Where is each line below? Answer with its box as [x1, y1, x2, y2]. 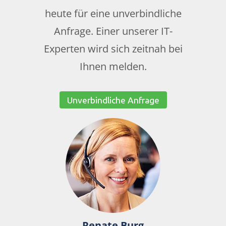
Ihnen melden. [79, 60, 147, 74]
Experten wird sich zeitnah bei [43, 42, 183, 56]
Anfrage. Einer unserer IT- [53, 24, 173, 38]
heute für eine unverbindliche [44, 7, 182, 21]
